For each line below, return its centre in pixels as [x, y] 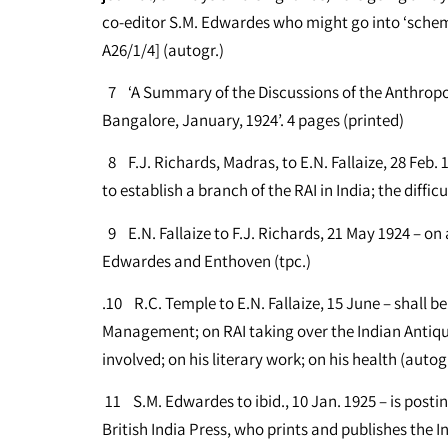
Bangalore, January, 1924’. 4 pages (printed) [253, 119]
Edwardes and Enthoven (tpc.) [206, 260]
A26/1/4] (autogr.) [163, 49]
